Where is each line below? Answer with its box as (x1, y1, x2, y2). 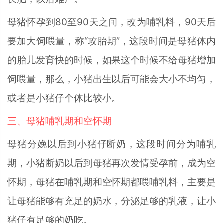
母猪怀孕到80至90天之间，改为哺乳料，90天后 (7, 16, 216, 28)
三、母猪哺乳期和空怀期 (7, 115, 111, 127)
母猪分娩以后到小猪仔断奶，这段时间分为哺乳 (7, 138, 216, 150)
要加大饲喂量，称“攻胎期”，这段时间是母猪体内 (7, 35, 216, 47)
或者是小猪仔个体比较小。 (7, 92, 121, 104)
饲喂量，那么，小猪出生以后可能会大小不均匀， (7, 73, 216, 85)
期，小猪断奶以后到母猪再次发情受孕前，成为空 (7, 157, 216, 169)
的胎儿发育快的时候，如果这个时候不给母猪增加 (7, 54, 216, 66)
